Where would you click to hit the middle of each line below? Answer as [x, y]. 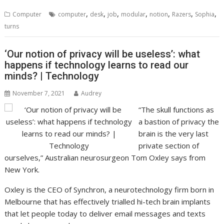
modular [133, 14]
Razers [182, 14]
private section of [168, 145]
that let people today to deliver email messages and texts [105, 213]
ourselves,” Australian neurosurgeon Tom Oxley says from [105, 157]
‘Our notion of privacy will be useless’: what [102, 54]
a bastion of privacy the [178, 121]
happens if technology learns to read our [97, 65]
